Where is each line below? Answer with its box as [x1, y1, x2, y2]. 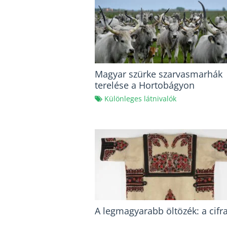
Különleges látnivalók [104, 94, 176, 104]
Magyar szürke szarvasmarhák [95, 68, 222, 81]
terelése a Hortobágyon [95, 79, 195, 92]
